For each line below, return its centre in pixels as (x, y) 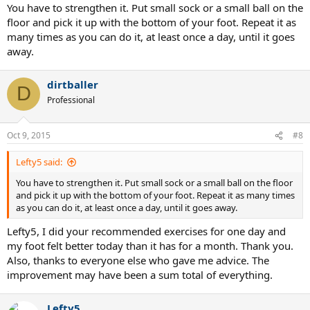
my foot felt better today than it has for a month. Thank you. (150, 245)
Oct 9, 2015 (29, 135)
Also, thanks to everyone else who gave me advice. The (138, 260)
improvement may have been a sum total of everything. (140, 274)
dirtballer (73, 84)
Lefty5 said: (39, 162)
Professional (71, 100)
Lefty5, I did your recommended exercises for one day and (146, 231)
